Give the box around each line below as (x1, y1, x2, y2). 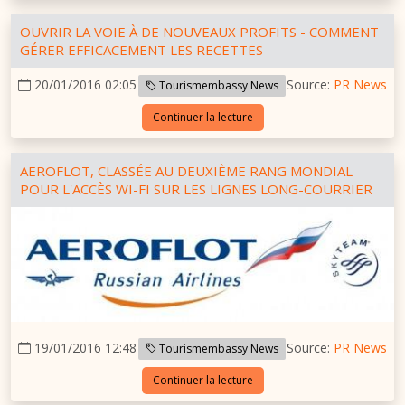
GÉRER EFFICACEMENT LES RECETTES (20, 41, 263, 60)
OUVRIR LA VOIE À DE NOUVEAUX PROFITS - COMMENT (20, 23, 379, 42)
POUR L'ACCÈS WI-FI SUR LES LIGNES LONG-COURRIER (20, 180, 372, 199)
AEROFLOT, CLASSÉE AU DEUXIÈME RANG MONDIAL (20, 162, 353, 181)
